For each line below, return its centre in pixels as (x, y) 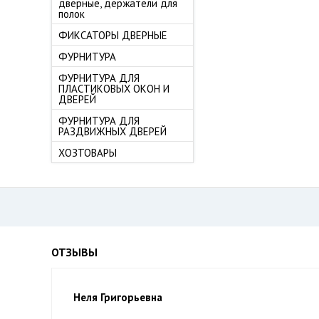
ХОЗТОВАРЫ (88, 153)
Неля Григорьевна (118, 297)
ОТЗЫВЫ (74, 252)
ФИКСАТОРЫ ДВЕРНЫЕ (113, 35)
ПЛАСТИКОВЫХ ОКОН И (114, 89)
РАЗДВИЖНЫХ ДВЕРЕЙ (113, 131)
